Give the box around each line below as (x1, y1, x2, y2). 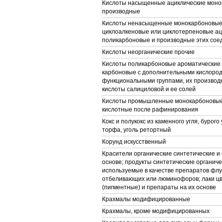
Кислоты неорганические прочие (102, 49, 195, 55)
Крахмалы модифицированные (102, 196, 190, 203)
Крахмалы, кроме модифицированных (102, 208, 210, 215)
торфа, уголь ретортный (102, 126, 171, 133)
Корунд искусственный (102, 138, 166, 145)
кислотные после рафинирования (102, 106, 198, 113)
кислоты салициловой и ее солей (102, 86, 196, 93)
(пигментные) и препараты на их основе (102, 184, 216, 191)
